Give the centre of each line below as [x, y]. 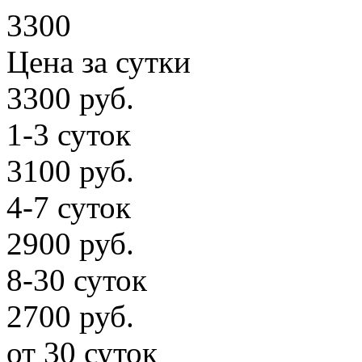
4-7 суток [69, 207]
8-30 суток [77, 280]
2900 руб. [70, 243]
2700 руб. [70, 316]
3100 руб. [70, 170]
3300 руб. [70, 98]
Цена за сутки [99, 61]
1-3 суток [69, 134]
